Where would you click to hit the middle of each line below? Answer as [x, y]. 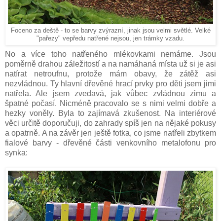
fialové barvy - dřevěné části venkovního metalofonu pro [110, 143]
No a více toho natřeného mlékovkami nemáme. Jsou [110, 54]
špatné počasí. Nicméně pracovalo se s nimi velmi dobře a [110, 104]
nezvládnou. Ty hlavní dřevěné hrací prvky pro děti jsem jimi [110, 84]
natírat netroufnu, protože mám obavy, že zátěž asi [110, 74]
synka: [16, 153]
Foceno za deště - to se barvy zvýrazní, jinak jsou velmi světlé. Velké [110, 31]
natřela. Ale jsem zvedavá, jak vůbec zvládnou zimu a [110, 94]
